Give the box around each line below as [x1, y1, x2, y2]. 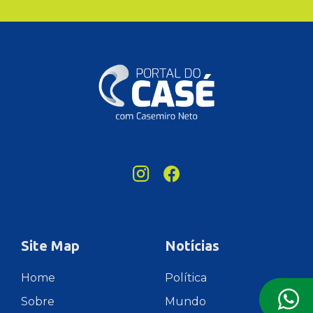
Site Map [21, 237, 80, 254]
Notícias [165, 237, 219, 254]
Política [165, 270, 207, 284]
